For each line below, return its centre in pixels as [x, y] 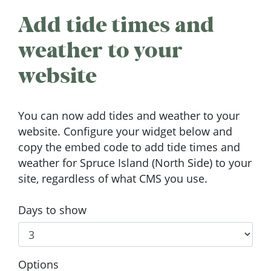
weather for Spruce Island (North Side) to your [135, 163]
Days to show [52, 210]
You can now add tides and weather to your [129, 116]
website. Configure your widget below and [125, 132]
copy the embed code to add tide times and [129, 147]
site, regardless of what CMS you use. [113, 179]
